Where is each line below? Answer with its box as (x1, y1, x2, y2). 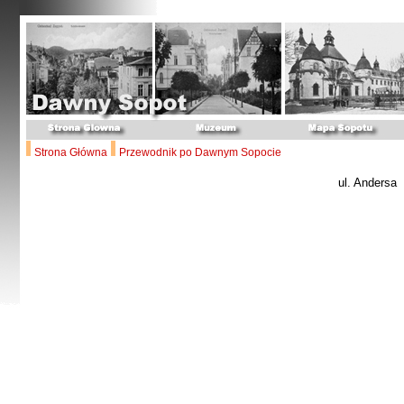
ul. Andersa (337, 176, 397, 189)
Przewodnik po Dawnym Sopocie (119, 146, 281, 159)
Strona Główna (34, 146, 107, 159)
